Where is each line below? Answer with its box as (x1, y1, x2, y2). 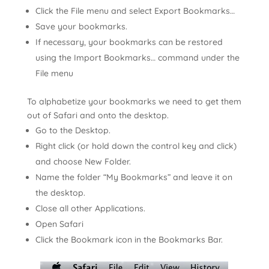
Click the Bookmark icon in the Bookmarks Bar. (35, 234, 223, 245)
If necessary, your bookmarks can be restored (35, 37, 223, 47)
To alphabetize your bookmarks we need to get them (26, 96, 241, 107)
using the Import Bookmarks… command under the (35, 52, 240, 63)
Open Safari (35, 219, 83, 229)
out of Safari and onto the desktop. (26, 110, 169, 121)
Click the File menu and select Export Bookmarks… (35, 5, 235, 16)
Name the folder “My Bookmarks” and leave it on (35, 172, 232, 183)
